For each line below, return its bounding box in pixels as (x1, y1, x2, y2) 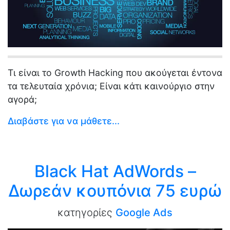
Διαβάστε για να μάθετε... (8, 115, 120, 126)
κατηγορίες (57, 206, 116, 219)
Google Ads (116, 206, 172, 219)
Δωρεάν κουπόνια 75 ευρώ (8, 180, 222, 201)
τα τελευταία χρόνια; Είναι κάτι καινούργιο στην (8, 80, 215, 91)
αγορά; (8, 93, 37, 105)
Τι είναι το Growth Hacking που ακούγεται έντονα (8, 67, 222, 78)
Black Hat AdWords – (34, 161, 196, 181)
